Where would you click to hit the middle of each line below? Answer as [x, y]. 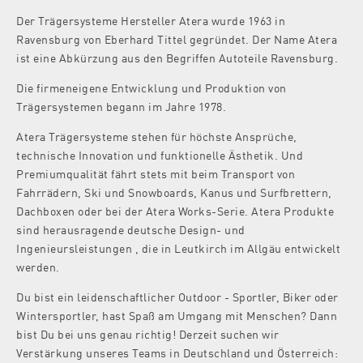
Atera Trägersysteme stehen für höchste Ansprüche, [157, 136]
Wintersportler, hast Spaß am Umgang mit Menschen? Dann [177, 315]
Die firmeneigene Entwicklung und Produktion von [152, 87]
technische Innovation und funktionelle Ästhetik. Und [160, 154]
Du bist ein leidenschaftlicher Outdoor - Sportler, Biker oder [177, 296]
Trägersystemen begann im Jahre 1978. [121, 106]
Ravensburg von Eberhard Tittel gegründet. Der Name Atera [177, 38]
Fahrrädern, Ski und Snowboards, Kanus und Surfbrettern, [174, 192]
